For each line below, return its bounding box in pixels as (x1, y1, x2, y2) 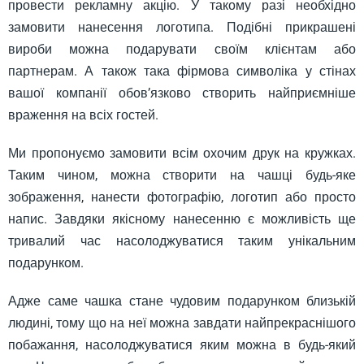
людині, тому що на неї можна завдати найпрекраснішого (8, 315, 356, 331)
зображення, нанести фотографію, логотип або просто (8, 189, 356, 205)
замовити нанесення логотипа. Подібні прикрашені (8, 19, 356, 35)
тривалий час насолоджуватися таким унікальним (8, 233, 356, 249)
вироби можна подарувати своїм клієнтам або (8, 41, 356, 57)
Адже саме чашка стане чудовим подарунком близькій (8, 293, 356, 309)
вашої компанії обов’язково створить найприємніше (8, 85, 356, 101)
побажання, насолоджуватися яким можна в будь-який (8, 337, 356, 353)
